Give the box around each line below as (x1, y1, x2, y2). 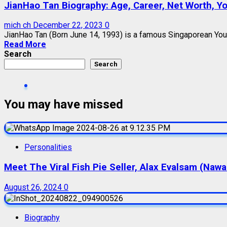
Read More (4, 40, 46, 50)
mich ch (4, 20, 33, 30)
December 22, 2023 (33, 20, 105, 30)
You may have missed (4, 97, 123, 112)
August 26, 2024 (4, 182, 64, 192)
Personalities (24, 142, 72, 153)
